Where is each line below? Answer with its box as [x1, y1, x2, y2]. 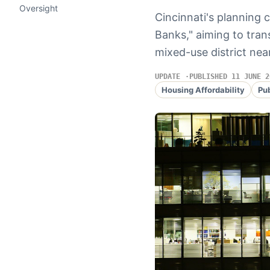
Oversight [19, 3, 58, 13]
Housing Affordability [161, 84, 245, 95]
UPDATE [154, 72, 180, 81]
